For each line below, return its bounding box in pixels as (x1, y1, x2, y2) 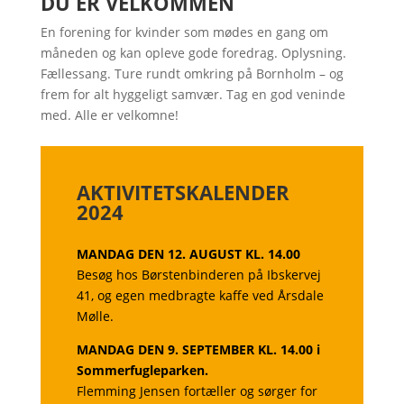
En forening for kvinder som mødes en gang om (40, 23, 328, 41)
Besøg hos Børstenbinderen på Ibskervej (76, 266, 321, 283)
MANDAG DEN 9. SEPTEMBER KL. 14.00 (76, 341, 317, 358)
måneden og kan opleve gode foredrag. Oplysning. (40, 44, 346, 61)
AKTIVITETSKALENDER (76, 179, 289, 206)
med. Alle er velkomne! (40, 106, 179, 124)
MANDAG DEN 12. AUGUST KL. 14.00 (76, 245, 300, 262)
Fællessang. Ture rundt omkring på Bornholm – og (40, 65, 344, 82)
